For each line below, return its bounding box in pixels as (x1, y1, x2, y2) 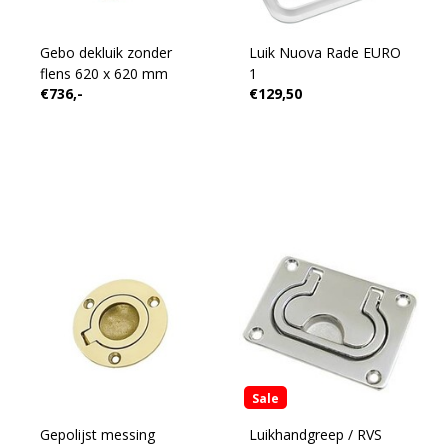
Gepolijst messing (39, 425, 155, 444)
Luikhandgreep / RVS (248, 425, 382, 444)
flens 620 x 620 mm (39, 64, 168, 83)
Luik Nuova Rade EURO (248, 43, 401, 62)
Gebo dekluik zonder (39, 43, 127, 62)
